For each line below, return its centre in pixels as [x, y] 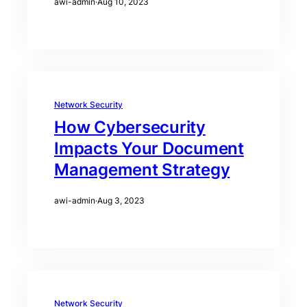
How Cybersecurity [130, 127]
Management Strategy [142, 170]
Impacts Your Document [149, 149]
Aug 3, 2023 [121, 201]
